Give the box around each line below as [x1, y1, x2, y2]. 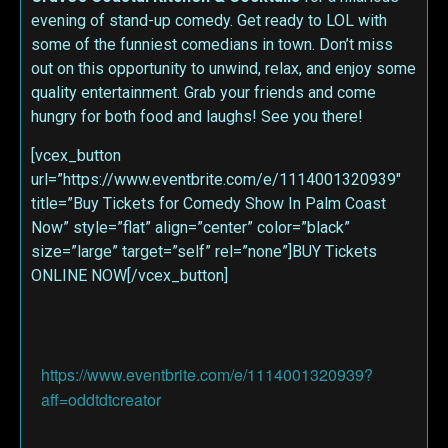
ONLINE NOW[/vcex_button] [31, 265, 228, 285]
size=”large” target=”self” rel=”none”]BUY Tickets [31, 241, 377, 261]
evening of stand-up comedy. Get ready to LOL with [31, 11, 387, 31]
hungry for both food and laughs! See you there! [31, 107, 363, 127]
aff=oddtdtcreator [41, 388, 161, 412]
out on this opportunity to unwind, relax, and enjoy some [31, 59, 416, 79]
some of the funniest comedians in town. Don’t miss [31, 35, 393, 55]
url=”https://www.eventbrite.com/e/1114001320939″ [31, 169, 401, 189]
